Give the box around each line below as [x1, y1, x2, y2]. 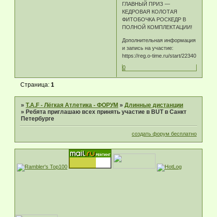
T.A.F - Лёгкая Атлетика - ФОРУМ [26, 101, 119, 108]
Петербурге [21, 115, 55, 122]
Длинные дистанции [124, 101, 184, 108]
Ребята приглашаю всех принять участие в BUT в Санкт [26, 108, 187, 115]
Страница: [20, 81, 51, 88]
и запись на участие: [122, 45, 174, 51]
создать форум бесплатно [132, 131, 197, 137]
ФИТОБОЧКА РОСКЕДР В [122, 16, 186, 23]
